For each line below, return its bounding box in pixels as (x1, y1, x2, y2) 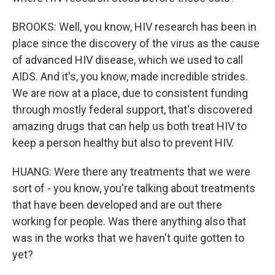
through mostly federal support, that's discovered (12, 103, 252, 116)
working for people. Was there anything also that (12, 215, 246, 228)
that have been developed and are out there (12, 198, 222, 211)
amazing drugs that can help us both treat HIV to (12, 120, 247, 133)
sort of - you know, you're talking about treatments (12, 182, 255, 195)
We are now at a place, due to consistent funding (12, 87, 248, 99)
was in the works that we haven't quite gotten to (12, 231, 244, 244)
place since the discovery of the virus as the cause (12, 37, 260, 50)
